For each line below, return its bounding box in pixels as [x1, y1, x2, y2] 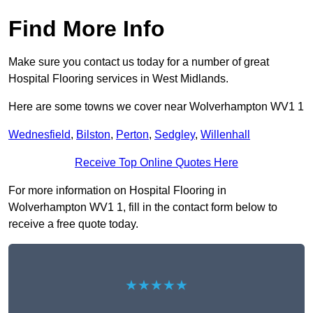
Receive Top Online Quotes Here [75, 156, 238, 169]
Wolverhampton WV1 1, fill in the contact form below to [8, 201, 277, 214]
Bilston [76, 129, 110, 141]
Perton [116, 129, 149, 141]
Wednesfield [8, 129, 71, 141]
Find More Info [8, 16, 165, 42]
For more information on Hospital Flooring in [8, 184, 226, 197]
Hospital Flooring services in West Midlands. [8, 73, 228, 85]
